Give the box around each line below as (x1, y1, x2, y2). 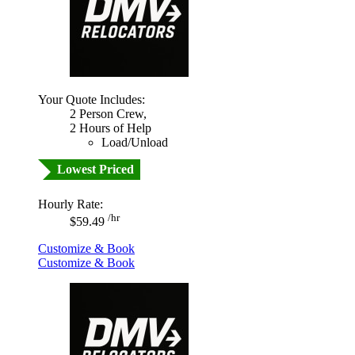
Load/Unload (101, 136, 168, 150)
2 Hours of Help (70, 121, 151, 136)
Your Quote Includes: (38, 93, 145, 107)
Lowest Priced (57, 162, 134, 177)
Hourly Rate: (38, 197, 103, 212)
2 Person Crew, (70, 107, 147, 121)
